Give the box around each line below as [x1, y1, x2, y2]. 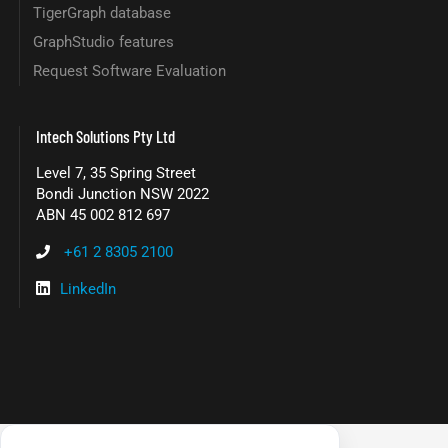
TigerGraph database [32, 4, 171, 23]
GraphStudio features [32, 33, 174, 52]
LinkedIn [60, 279, 117, 298]
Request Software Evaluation [32, 62, 226, 81]
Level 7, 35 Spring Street [36, 164, 197, 183]
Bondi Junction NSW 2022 [36, 185, 210, 204]
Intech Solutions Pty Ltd [36, 125, 176, 146]
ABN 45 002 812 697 [36, 206, 171, 225]
